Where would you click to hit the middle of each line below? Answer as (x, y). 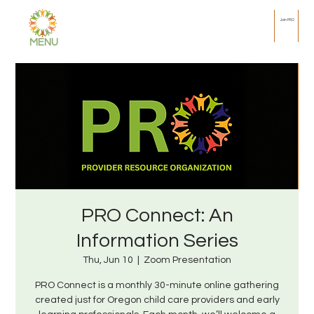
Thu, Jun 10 (108, 260)
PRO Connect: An (157, 216)
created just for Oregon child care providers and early (157, 300)
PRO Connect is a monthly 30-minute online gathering (157, 285)
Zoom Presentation (187, 260)
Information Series (157, 241)
